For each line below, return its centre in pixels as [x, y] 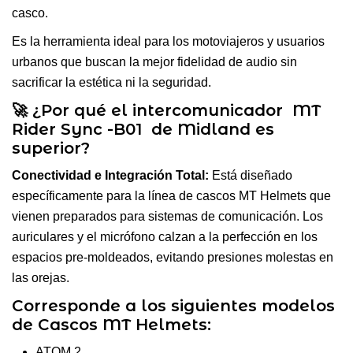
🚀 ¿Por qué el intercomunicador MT [166, 110]
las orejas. [41, 277]
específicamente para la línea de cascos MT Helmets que [171, 195]
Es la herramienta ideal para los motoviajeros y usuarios [168, 41]
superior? [51, 148]
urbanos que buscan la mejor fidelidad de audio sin [154, 61]
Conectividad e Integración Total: [110, 175]
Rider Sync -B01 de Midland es [143, 129]
